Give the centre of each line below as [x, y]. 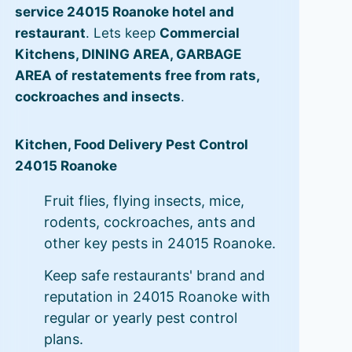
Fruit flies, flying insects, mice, [144, 201]
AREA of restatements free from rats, [137, 75]
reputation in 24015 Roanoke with [157, 297]
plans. [63, 339]
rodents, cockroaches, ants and [149, 222]
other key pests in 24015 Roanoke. [159, 243]
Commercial [199, 33]
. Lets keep [122, 33]
